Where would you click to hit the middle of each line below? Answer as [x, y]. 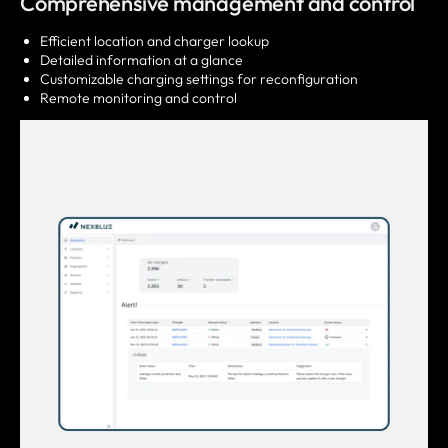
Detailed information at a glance [141, 60]
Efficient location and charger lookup [154, 41]
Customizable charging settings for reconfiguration [199, 79]
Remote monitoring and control [138, 98]
